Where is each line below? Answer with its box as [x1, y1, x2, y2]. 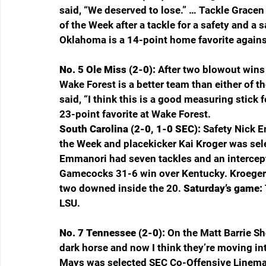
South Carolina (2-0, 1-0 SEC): [59, 123, 203, 135]
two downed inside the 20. [59, 182, 183, 195]
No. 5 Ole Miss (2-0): [59, 64, 158, 76]
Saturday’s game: [183, 182, 265, 195]
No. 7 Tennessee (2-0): [59, 227, 167, 239]
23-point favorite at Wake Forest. [59, 108, 211, 121]
